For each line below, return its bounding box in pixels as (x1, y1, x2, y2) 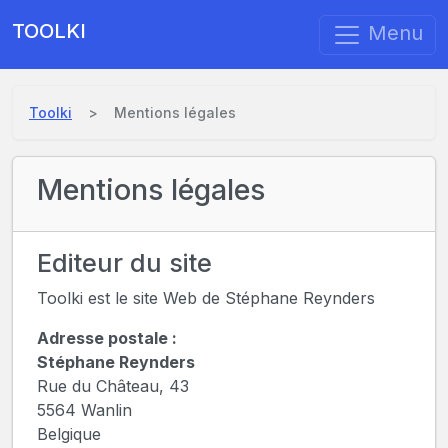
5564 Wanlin (37, 400, 132, 421)
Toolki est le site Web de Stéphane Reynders (37, 288, 375, 309)
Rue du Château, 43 (37, 376, 189, 397)
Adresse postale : (37, 328, 177, 349)
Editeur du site (37, 248, 212, 279)
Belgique (37, 424, 101, 445)
